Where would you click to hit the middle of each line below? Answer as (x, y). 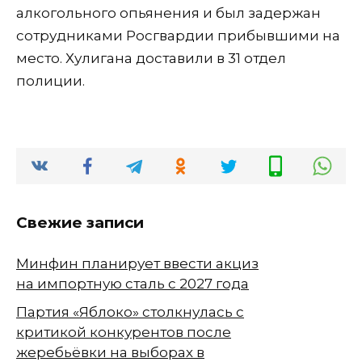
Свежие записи (80, 223)
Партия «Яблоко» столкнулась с (130, 311)
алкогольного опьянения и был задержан (168, 13)
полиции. (51, 81)
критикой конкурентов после (124, 332)
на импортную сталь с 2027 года (133, 283)
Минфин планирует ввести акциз (137, 263)
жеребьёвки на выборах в (110, 352)
